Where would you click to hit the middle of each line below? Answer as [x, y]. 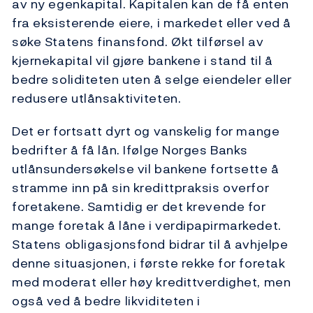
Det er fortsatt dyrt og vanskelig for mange [146, 131]
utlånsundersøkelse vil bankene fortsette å [146, 169]
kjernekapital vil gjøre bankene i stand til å [143, 61]
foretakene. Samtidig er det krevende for [139, 207]
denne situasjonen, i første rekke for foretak [149, 263]
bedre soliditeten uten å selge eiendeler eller [152, 80]
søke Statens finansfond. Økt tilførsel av [138, 42]
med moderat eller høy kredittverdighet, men [152, 282]
